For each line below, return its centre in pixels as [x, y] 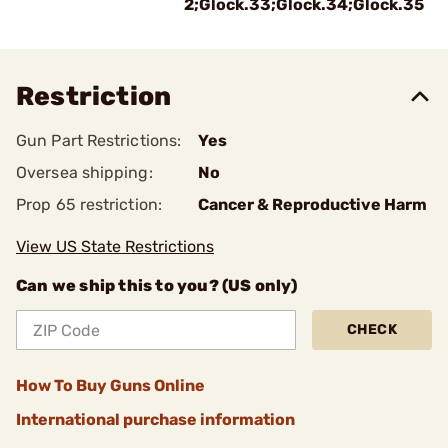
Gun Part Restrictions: [99, 140]
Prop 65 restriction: [89, 204]
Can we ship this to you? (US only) [156, 285]
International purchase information [155, 419]
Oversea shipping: [84, 172]
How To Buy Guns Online [110, 385]
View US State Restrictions [115, 246]
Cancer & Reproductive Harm [312, 204]
